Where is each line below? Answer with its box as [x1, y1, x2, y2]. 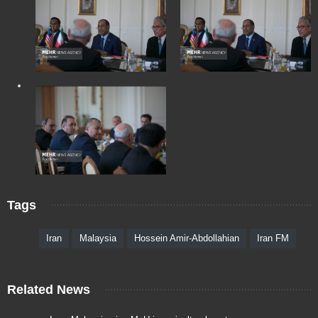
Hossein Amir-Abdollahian [134, 232, 239, 243]
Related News [7, 282, 90, 297]
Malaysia [79, 232, 116, 243]
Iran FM [257, 232, 289, 243]
